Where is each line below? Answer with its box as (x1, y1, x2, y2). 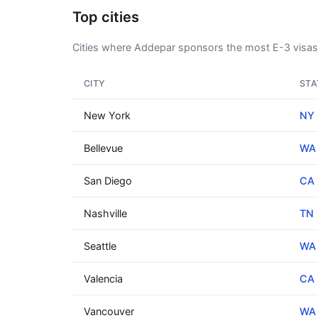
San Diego (84, 175, 132, 187)
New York (84, 109, 131, 121)
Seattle (84, 240, 116, 252)
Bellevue (84, 142, 123, 154)
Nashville (84, 207, 127, 219)
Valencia (84, 273, 123, 285)
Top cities (72, 9, 139, 26)
